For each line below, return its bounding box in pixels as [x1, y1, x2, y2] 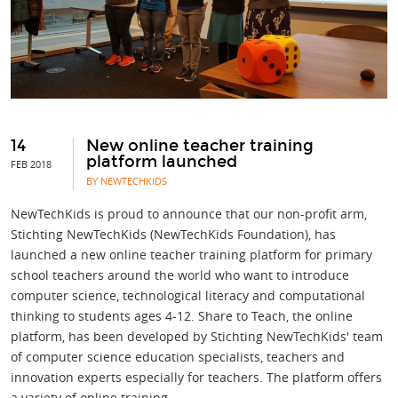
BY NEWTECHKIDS [86, 174, 167, 188]
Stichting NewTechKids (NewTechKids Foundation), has [11, 226, 336, 243]
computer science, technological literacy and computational [11, 287, 365, 305]
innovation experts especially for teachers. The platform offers [11, 369, 382, 386]
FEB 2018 [11, 157, 52, 171]
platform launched [86, 152, 237, 172]
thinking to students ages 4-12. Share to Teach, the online [11, 307, 353, 325]
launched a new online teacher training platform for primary [11, 246, 372, 264]
